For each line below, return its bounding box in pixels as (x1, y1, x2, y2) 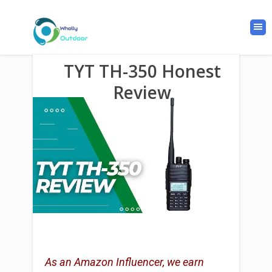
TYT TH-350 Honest (63, 59, 221, 83)
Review (113, 81, 171, 104)
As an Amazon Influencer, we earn (45, 256, 204, 269)
